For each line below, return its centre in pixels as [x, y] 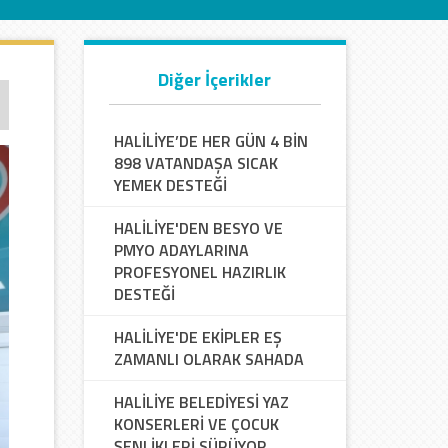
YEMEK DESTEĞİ [170, 185]
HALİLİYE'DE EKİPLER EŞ [197, 337]
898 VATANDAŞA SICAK [195, 163]
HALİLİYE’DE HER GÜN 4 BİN [210, 141]
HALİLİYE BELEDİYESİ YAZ [201, 402]
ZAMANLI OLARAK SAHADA [208, 359]
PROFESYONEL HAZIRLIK [199, 272]
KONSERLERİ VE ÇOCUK [196, 424]
